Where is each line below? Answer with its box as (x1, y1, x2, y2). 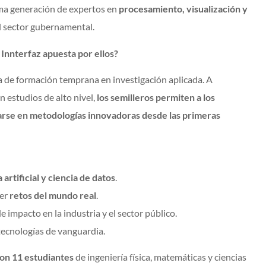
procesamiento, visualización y (119, 3, 248, 15)
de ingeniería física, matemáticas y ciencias (74, 251, 246, 262)
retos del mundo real (9, 189, 97, 201)
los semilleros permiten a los (97, 91, 215, 103)
